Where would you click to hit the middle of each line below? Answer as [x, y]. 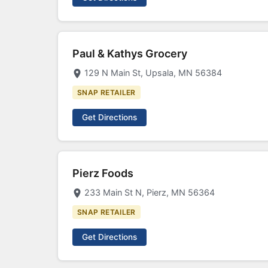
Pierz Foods [103, 173]
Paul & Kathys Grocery [130, 54]
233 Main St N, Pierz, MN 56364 [150, 192]
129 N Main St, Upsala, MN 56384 [153, 73]
